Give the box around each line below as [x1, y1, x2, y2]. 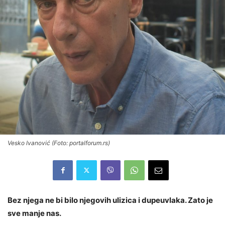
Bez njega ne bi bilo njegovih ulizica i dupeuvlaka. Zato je [8, 195, 213, 205]
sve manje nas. [8, 208, 61, 218]
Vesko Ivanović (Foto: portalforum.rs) [8, 139, 110, 147]
